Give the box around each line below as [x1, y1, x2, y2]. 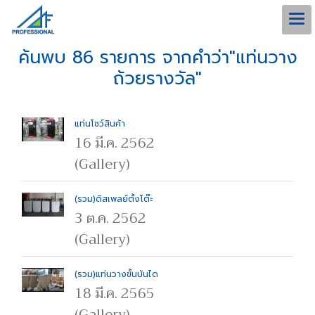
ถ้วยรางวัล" [113, 65, 202, 92]
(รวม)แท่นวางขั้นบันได [75, 268, 158, 281]
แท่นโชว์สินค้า [75, 117, 125, 130]
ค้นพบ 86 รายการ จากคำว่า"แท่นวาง [18, 44, 297, 71]
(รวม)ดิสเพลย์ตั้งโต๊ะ [75, 193, 153, 205]
